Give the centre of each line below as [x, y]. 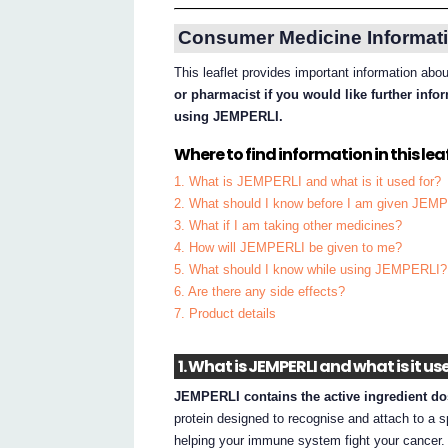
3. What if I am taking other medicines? [288, 225]
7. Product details [225, 313]
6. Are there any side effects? [260, 291]
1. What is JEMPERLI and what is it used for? [308, 181]
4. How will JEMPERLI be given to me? [288, 247]
